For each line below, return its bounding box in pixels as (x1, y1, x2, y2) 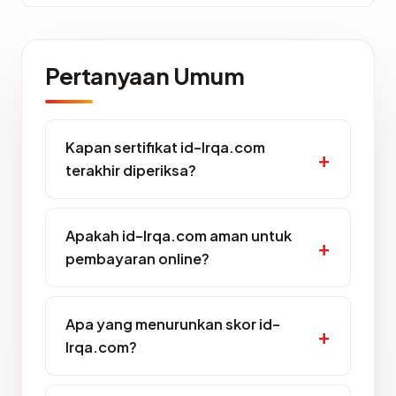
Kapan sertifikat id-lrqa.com (65, 138, 265, 156)
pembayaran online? (65, 249, 209, 268)
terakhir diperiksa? (65, 161, 196, 179)
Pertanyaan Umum (45, 61, 245, 90)
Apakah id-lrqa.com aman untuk (65, 226, 292, 245)
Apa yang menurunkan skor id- (65, 315, 280, 333)
